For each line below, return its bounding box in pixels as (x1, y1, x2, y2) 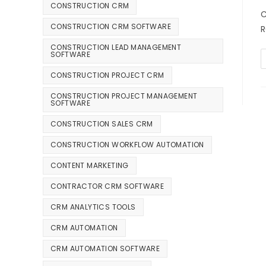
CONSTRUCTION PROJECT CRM (50, 70, 164, 81)
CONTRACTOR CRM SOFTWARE (50, 181, 164, 192)
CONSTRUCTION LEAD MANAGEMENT (50, 42, 182, 53)
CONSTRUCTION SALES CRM (50, 119, 153, 129)
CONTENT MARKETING (50, 160, 129, 171)
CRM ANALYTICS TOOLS (50, 202, 136, 213)
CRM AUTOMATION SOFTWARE (50, 243, 160, 254)
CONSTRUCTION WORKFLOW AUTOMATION (50, 140, 204, 150)
